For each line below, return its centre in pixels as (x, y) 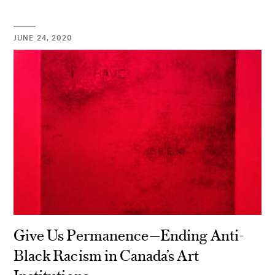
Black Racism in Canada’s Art (106, 255)
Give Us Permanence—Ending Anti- (129, 234)
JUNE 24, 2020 (43, 37)
